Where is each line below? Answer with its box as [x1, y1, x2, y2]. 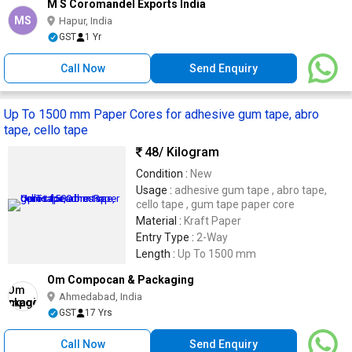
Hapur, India [59, 14, 112, 27]
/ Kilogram [159, 145, 219, 160]
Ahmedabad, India [59, 290, 142, 302]
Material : [136, 214, 184, 227]
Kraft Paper [184, 214, 241, 227]
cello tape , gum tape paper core [136, 197, 295, 211]
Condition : [136, 167, 190, 180]
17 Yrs [85, 306, 112, 318]
